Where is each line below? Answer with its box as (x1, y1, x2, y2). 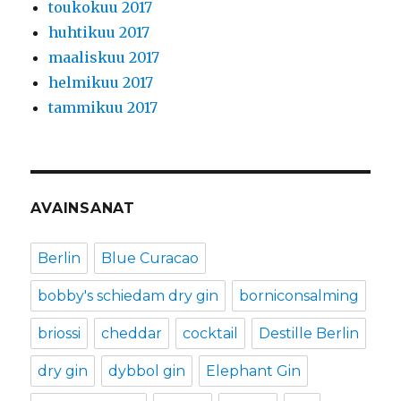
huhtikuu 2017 (48, 23, 150, 42)
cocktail (183, 325, 239, 343)
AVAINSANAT (30, 200, 135, 218)
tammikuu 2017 (48, 98, 158, 117)
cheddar (101, 325, 163, 343)
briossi (38, 325, 81, 343)
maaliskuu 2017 (48, 48, 160, 67)
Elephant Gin (206, 363, 302, 380)
